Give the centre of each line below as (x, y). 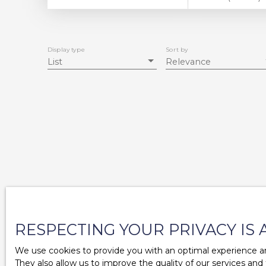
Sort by (177, 50)
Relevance (188, 62)
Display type (66, 50)
